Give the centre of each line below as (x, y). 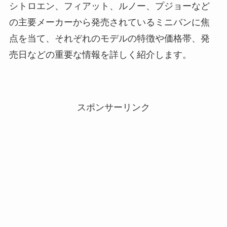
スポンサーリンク (113, 108)
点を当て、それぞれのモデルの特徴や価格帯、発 (109, 39)
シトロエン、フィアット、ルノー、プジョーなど (109, 6)
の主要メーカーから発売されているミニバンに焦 (109, 23)
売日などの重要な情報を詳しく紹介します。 (100, 55)
